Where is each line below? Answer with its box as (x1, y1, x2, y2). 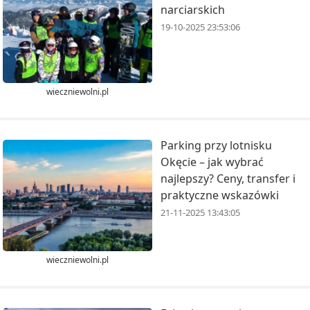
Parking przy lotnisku (161, 137, 272, 153)
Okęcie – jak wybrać (161, 154, 264, 170)
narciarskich (161, 2, 225, 18)
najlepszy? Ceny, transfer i (161, 170, 295, 186)
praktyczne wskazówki (161, 187, 279, 203)
